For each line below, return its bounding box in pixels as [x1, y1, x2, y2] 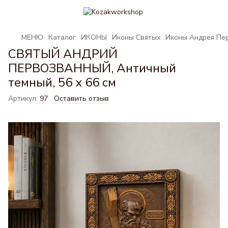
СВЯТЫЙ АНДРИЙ [8, 46, 118, 62]
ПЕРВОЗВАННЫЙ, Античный [8, 60, 176, 76]
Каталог [48, 33, 76, 42]
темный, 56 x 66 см [8, 74, 116, 91]
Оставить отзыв [54, 94, 109, 103]
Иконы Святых [112, 33, 160, 42]
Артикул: [8, 94, 38, 103]
